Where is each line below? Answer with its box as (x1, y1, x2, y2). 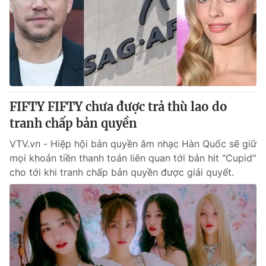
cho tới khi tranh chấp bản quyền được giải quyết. (9, 166, 234, 178)
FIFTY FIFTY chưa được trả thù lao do (9, 99, 227, 114)
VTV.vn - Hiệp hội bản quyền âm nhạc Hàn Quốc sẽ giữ (9, 138, 256, 150)
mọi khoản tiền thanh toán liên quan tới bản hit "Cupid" (9, 152, 256, 164)
